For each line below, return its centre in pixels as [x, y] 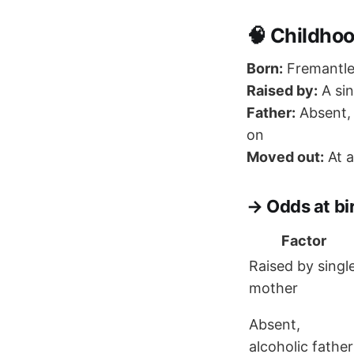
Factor [304, 241]
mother [273, 288]
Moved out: [285, 157]
